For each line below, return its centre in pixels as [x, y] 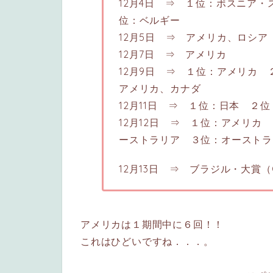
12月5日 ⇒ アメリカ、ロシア [193, 37]
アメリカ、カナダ [160, 89]
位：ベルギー [149, 20]
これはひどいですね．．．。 [147, 242]
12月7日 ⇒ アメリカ [172, 55]
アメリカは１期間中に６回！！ [152, 225]
